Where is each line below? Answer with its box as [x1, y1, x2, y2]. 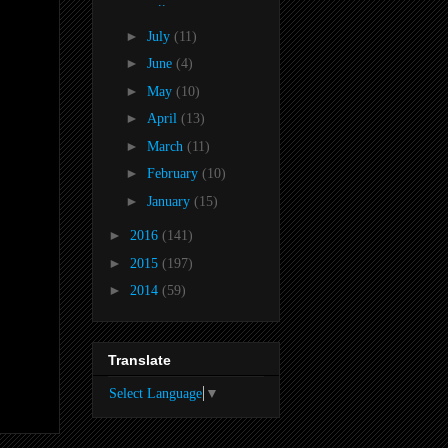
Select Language [109, 385, 202, 401]
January [146, 193, 194, 209]
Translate [108, 351, 171, 368]
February [146, 166, 202, 182]
